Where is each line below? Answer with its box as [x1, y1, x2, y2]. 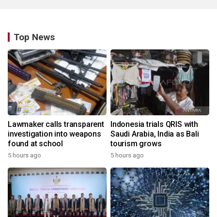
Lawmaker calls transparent [8, 120, 104, 129]
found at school [8, 139, 63, 148]
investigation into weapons [8, 129, 101, 139]
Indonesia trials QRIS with [110, 120, 198, 129]
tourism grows [110, 139, 162, 148]
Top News [14, 31, 55, 43]
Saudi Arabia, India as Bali [110, 129, 199, 139]
